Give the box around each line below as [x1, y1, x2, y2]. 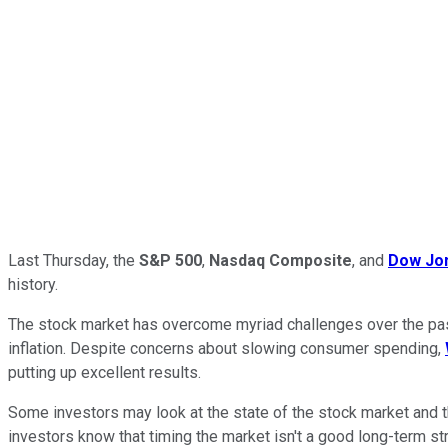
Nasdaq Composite [209, 250, 352, 270]
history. [8, 274, 58, 294]
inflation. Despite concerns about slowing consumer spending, [8, 338, 445, 358]
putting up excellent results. [8, 362, 201, 382]
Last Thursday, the [8, 250, 139, 270]
